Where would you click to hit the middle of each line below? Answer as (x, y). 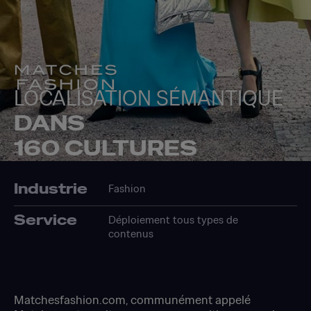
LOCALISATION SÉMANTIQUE (149, 98)
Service (45, 220)
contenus (131, 234)
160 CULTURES (106, 148)
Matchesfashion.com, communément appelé (132, 300)
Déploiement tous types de (173, 220)
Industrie (51, 189)
